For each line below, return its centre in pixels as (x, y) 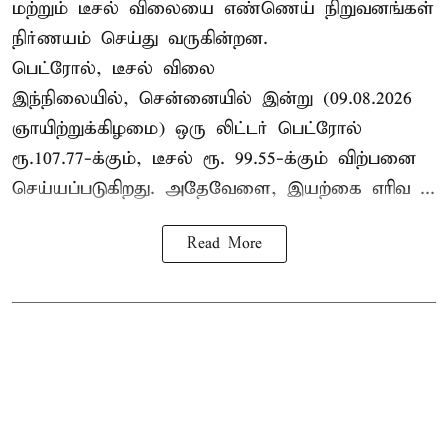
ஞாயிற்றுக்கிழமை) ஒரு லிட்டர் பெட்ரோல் (187, 129)
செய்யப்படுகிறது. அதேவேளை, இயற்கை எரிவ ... (223, 189)
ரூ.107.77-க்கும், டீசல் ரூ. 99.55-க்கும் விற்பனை (214, 159)
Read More (224, 244)
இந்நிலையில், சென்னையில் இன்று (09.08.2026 (212, 99)
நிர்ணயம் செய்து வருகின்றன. (140, 39)
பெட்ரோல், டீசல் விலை (113, 69)
